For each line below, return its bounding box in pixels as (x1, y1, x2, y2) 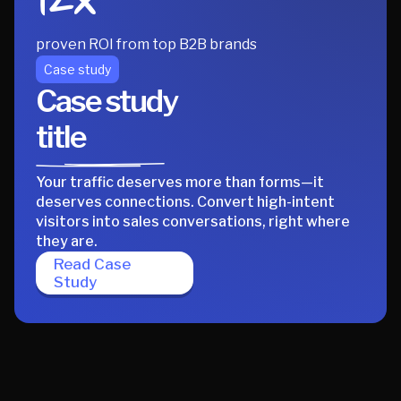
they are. (36, 233, 98, 251)
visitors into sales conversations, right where (36, 213, 350, 231)
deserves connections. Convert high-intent (36, 193, 335, 211)
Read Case (54, 255, 131, 274)
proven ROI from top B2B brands (36, 36, 257, 54)
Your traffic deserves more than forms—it (36, 174, 324, 192)
